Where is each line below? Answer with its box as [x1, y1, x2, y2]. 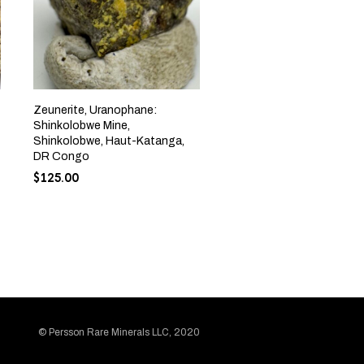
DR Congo [33, 149, 89, 162]
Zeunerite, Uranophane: [33, 103, 157, 116]
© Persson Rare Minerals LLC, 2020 [38, 326, 200, 338]
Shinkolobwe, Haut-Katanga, [33, 134, 184, 147]
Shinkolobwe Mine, [33, 119, 130, 132]
